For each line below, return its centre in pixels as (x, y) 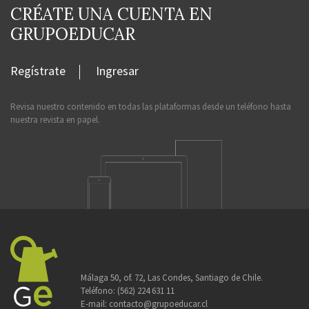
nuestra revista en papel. (55, 119)
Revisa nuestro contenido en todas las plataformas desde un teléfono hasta (151, 106)
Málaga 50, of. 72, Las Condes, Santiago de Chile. (172, 277)
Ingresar (117, 70)
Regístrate (38, 70)
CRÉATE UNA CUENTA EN (111, 14)
